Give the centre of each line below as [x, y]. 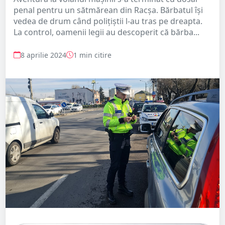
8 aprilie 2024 [43, 55]
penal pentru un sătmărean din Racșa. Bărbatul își [108, 10]
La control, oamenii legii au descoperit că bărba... [106, 32]
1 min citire [92, 55]
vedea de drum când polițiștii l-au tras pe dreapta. [108, 21]
